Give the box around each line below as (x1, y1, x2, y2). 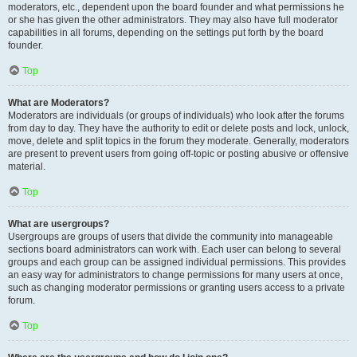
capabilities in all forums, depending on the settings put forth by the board (8, 27, 324, 38)
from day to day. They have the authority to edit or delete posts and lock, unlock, (8, 123, 349, 134)
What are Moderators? (8, 97, 109, 108)
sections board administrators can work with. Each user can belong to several (8, 244, 341, 255)
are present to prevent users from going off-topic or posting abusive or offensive (8, 148, 349, 159)
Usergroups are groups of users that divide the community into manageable (8, 231, 333, 242)
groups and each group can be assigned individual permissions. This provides (8, 257, 346, 268)
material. (8, 161, 45, 172)
